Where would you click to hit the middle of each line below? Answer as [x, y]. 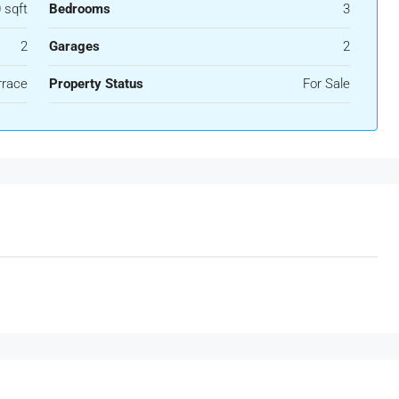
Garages [74, 47]
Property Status [96, 84]
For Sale [326, 84]
